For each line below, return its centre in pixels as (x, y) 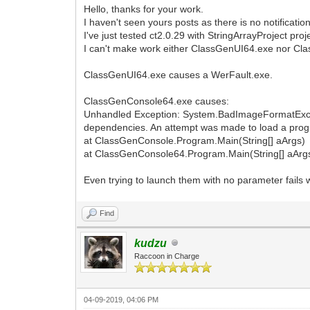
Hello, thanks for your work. (144, 9)
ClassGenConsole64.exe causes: (157, 101)
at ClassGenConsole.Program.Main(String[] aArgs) (195, 140)
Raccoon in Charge (167, 256)
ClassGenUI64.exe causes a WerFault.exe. (179, 74)
